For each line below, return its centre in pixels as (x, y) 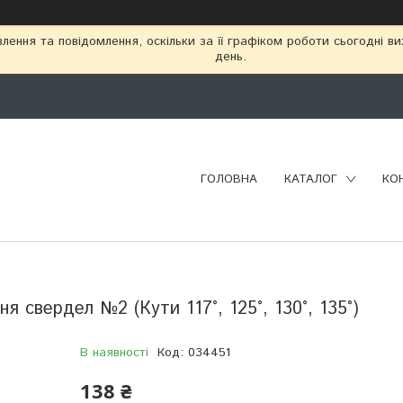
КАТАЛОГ (311, 180)
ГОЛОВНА (229, 180)
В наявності (114, 352)
